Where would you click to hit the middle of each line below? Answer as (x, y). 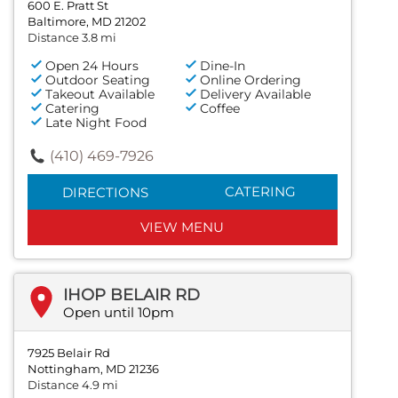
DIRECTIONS (105, 192)
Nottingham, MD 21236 (93, 368)
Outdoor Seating (98, 80)
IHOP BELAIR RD (131, 295)
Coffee (220, 108)
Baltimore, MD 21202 (87, 21)
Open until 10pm (119, 312)
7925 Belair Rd (69, 352)
